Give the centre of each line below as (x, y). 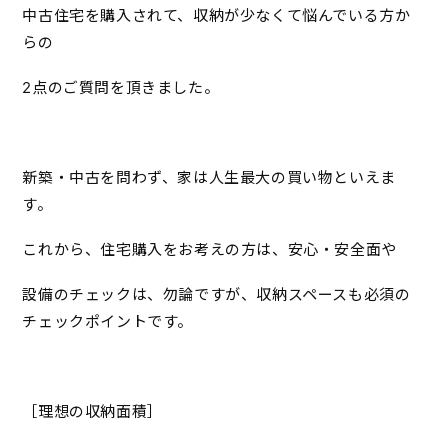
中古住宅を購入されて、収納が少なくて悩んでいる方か (216, 15)
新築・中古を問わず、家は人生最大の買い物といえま (209, 177)
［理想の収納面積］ (92, 411)
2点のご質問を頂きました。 (121, 87)
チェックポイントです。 (107, 321)
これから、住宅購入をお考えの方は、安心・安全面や (209, 249)
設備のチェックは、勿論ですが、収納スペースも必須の (216, 294)
